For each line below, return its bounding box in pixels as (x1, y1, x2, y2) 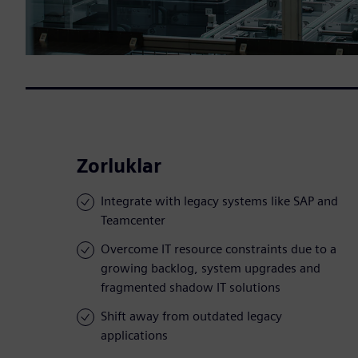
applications (101, 328, 168, 344)
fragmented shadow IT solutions (101, 280, 280, 296)
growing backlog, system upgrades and (101, 261, 320, 276)
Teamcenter (101, 213, 165, 229)
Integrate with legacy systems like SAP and (101, 193, 338, 209)
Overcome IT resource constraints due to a (101, 241, 336, 257)
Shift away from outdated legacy (101, 308, 282, 324)
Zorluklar (77, 154, 161, 178)
